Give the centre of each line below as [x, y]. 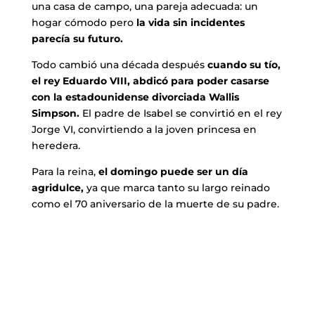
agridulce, [57, 188]
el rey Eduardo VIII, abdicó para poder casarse [150, 81]
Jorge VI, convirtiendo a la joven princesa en [144, 130]
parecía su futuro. [77, 39]
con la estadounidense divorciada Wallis [135, 97]
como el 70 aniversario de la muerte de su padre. [155, 204]
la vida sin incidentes [189, 23]
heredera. [56, 146]
